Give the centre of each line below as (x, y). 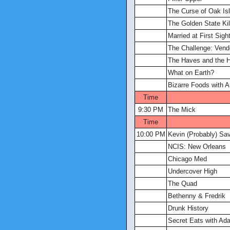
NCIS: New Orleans (197, 147)
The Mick (182, 110)
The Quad (183, 184)
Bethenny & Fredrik (197, 196)
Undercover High (193, 171)
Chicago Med (187, 159)
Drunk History (188, 208)
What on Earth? (191, 73)
